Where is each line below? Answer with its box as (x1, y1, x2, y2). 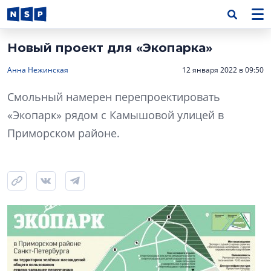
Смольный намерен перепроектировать (7, 90, 220, 104)
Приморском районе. (7, 126, 120, 140)
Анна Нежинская (7, 65, 68, 75)
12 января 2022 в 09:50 (182, 65, 264, 75)
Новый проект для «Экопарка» (7, 41, 212, 55)
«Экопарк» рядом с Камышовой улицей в (7, 108, 224, 122)
